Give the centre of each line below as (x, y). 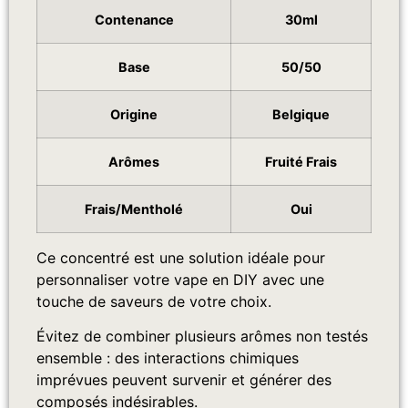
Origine (134, 115)
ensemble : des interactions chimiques (168, 358)
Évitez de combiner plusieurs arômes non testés (202, 337)
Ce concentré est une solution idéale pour (181, 258)
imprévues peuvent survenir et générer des (184, 380)
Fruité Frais (301, 162)
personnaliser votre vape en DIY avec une (180, 280)
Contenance (134, 20)
